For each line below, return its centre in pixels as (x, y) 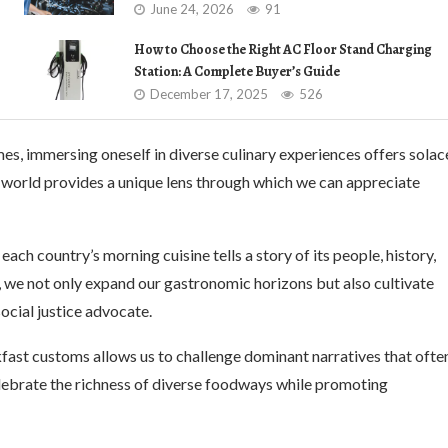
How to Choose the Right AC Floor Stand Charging (283, 49)
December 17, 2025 (209, 94)
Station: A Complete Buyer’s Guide (237, 71)
